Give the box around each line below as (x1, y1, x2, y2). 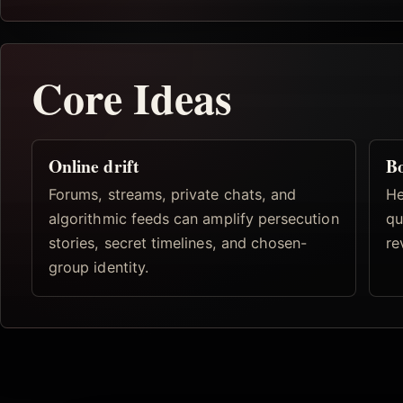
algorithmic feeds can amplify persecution (49, 210, 339, 228)
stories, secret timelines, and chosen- (49, 234, 308, 253)
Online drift (49, 152, 139, 179)
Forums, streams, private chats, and (49, 185, 297, 204)
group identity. (49, 258, 148, 277)
